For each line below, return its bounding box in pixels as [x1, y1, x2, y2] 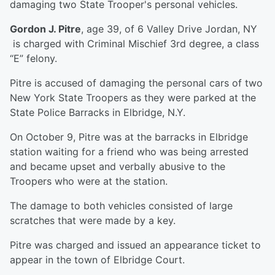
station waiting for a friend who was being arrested [10, 145, 249, 158]
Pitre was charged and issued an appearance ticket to [10, 239, 261, 251]
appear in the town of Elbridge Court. [10, 254, 188, 266]
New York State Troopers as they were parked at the [10, 91, 256, 104]
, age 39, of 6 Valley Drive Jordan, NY [81, 23, 257, 35]
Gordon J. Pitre [10, 23, 81, 35]
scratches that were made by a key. [10, 214, 176, 227]
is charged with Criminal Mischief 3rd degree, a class [10, 37, 259, 50]
